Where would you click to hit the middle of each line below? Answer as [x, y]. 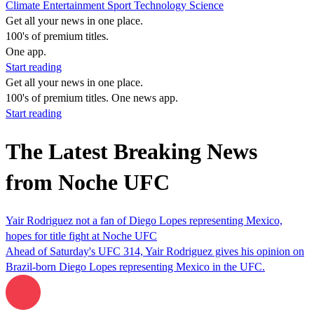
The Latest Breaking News [131, 152]
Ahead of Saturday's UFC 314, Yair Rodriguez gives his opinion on [155, 251]
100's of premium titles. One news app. [92, 98]
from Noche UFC [88, 183]
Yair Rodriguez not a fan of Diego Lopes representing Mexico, [144, 220]
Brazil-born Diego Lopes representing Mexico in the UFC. [135, 266]
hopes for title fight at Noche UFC [81, 235]
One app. [26, 52]
